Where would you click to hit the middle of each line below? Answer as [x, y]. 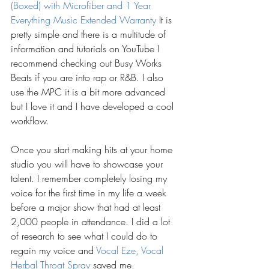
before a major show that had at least [87, 207]
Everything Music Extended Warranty [83, 20]
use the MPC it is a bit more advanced [89, 92]
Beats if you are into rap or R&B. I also [89, 77]
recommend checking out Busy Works [88, 63]
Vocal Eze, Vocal [131, 250]
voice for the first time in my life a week [90, 193]
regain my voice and [53, 250]
